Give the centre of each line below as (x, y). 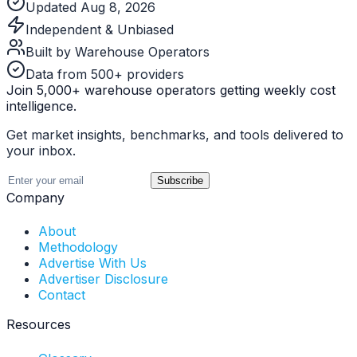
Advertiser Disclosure (103, 279)
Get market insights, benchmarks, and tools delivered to (175, 135)
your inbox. (41, 151)
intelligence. (41, 106)
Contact (62, 295)
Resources (39, 325)
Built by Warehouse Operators (118, 52)
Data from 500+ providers (105, 75)
